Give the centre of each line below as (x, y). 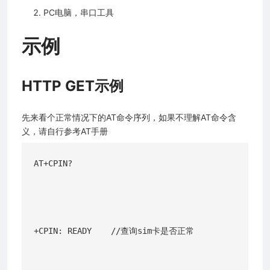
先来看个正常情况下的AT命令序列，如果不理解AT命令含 (129, 117)
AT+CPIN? (53, 163)
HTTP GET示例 (73, 86)
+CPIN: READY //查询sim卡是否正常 (114, 231)
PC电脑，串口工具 (79, 12)
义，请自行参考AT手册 (65, 131)
